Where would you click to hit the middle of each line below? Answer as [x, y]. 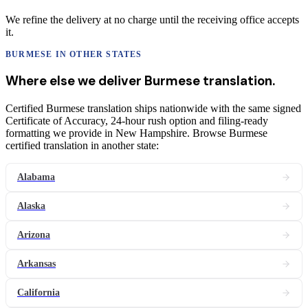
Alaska [31, 206]
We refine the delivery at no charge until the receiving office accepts [152, 19]
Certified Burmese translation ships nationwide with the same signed [153, 108]
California [38, 293]
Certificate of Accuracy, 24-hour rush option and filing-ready [137, 121]
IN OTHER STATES [97, 54]
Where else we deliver [75, 81]
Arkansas [36, 264]
